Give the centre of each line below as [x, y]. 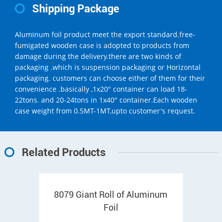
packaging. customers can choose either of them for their [110, 78]
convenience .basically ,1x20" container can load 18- [101, 89]
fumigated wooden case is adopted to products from [102, 45]
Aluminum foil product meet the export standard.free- [105, 34]
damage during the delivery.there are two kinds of [98, 56]
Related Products [63, 152]
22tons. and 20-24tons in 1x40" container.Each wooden [106, 100]
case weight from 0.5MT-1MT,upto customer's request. [105, 111]
